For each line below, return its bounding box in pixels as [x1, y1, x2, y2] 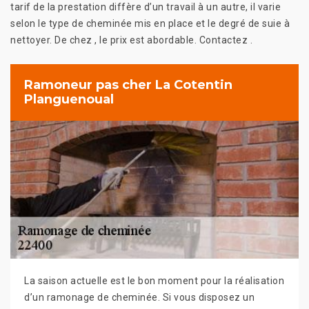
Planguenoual [24, 91, 114, 107]
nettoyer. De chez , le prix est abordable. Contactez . [10, 34, 252, 46]
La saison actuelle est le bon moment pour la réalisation [24, 275, 284, 286]
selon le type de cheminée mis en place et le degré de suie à [10, 17, 290, 29]
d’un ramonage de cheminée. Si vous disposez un [24, 291, 255, 303]
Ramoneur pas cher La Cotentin [24, 77, 232, 92]
